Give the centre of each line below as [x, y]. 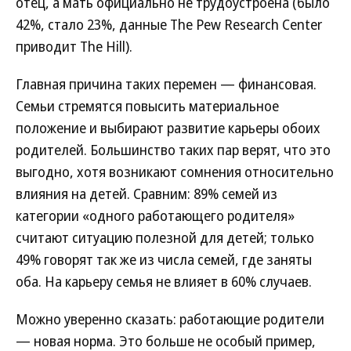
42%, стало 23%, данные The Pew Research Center [169, 24]
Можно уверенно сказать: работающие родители [170, 319]
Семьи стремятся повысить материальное [147, 106]
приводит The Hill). [74, 46]
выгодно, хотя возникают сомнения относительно [175, 172]
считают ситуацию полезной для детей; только [165, 237]
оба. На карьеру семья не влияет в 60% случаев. [164, 281]
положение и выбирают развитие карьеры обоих [168, 128]
